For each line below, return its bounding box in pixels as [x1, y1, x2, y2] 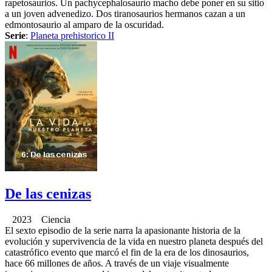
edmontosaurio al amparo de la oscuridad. [5, 19, 164, 30]
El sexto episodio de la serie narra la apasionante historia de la [5, 225, 240, 236]
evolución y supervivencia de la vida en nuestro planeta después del [5, 236, 263, 246]
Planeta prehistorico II [30, 30, 114, 41]
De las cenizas [5, 185, 91, 202]
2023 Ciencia [5, 214, 70, 225]
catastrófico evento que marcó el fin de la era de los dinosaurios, [5, 246, 249, 257]
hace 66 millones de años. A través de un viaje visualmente [5, 257, 229, 268]
